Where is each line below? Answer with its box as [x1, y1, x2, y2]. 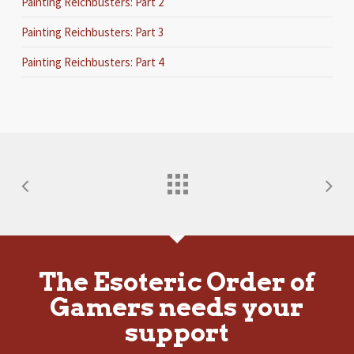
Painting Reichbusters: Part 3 [21, 24, 164, 40]
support [124, 316, 229, 348]
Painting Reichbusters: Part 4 [21, 54, 164, 70]
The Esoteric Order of [38, 265, 315, 297]
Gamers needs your [50, 291, 304, 322]
